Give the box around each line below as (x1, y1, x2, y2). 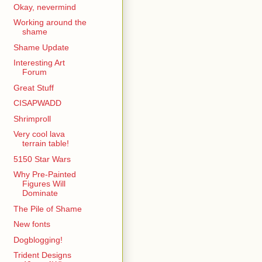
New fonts (13, 219, 50, 229)
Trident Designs (13, 250, 71, 260)
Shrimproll (13, 113, 51, 123)
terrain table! (22, 139, 69, 149)
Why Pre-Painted (13, 170, 76, 180)
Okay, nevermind (13, 2, 76, 12)
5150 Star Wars (13, 154, 71, 164)
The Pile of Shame (13, 204, 82, 213)
